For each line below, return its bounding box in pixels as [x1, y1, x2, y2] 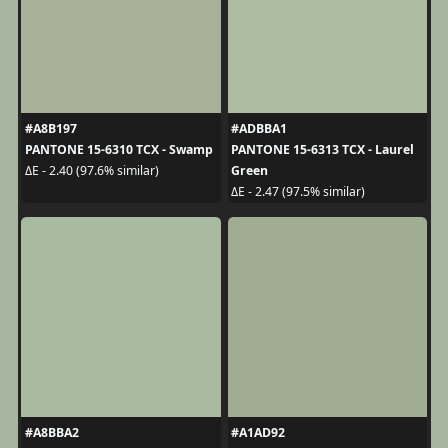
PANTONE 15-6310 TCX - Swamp [24, 140, 213, 158]
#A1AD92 [231, 423, 285, 441]
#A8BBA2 [24, 423, 79, 441]
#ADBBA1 [231, 119, 287, 137]
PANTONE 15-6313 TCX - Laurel [231, 140, 414, 158]
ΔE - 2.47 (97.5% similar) [231, 183, 365, 200]
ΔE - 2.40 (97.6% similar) [24, 162, 159, 179]
